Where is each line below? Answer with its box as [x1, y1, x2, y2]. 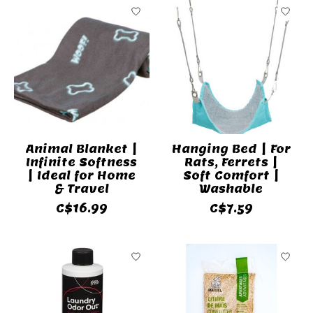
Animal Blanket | [25, 141, 138, 156]
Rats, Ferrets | [184, 154, 278, 170]
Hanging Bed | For [171, 141, 291, 156]
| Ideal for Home [27, 168, 136, 183]
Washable [199, 181, 263, 196]
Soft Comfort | [182, 168, 279, 183]
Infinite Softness [26, 154, 138, 170]
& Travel [54, 181, 109, 196]
